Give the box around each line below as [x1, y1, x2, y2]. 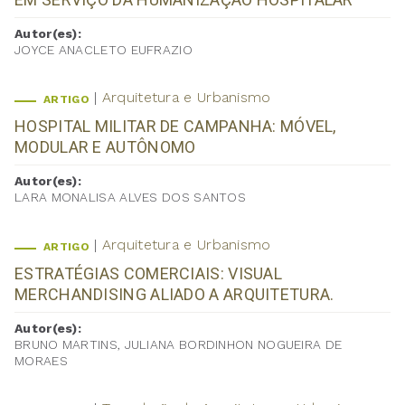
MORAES [14, 353, 68, 369]
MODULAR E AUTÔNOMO [14, 137, 196, 157]
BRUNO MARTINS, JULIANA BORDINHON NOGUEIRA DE [14, 337, 343, 353]
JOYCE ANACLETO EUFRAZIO [14, 42, 193, 58]
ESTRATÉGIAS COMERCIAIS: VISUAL [14, 264, 283, 284]
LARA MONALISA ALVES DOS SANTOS [14, 190, 246, 205]
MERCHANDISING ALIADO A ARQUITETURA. [14, 285, 334, 305]
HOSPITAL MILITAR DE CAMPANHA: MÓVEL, [14, 117, 336, 137]
